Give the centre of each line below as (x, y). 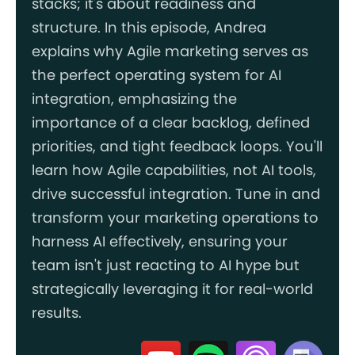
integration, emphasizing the (134, 98)
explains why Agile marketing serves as (170, 51)
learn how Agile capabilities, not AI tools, (174, 170)
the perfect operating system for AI (157, 74)
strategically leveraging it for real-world (172, 288)
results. (57, 312)
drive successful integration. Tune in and (176, 193)
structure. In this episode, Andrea (149, 27)
